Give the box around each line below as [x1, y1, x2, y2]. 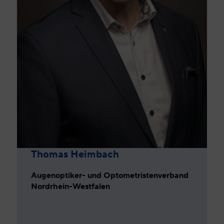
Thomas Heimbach [31, 146, 119, 162]
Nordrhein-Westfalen [31, 180, 110, 192]
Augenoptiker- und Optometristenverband [31, 169, 189, 181]
